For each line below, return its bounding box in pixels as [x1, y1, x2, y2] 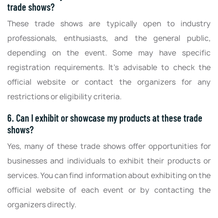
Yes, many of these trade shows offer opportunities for [7, 141, 211, 151]
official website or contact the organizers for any [7, 76, 211, 87]
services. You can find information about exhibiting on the [7, 170, 211, 181]
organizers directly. [7, 199, 76, 210]
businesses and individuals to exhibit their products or [7, 155, 211, 166]
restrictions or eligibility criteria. [7, 91, 122, 102]
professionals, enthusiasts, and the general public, [7, 33, 211, 43]
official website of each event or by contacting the [7, 184, 211, 195]
